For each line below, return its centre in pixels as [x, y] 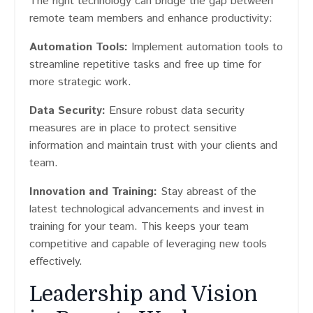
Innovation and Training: [93, 192]
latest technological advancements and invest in [147, 210]
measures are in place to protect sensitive [133, 129]
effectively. [56, 262]
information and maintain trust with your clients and [153, 146]
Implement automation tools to [205, 48]
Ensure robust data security [175, 111]
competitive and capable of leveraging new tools [148, 245]
